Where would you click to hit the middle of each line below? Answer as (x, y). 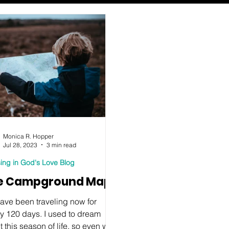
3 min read (62, 145)
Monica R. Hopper (29, 136)
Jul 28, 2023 (20, 145)
